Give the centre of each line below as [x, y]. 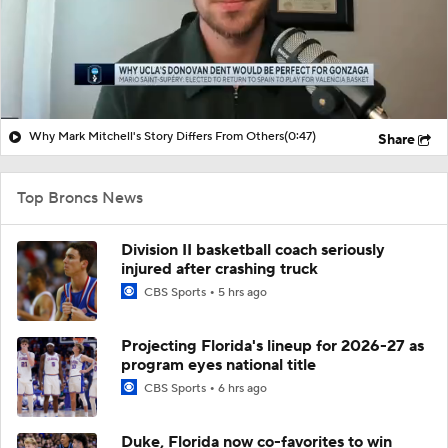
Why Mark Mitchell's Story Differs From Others [156, 136]
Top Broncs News [80, 197]
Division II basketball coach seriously [253, 249]
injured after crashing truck [219, 268]
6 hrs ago [242, 388]
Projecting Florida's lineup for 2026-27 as [272, 345]
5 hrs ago [242, 292]
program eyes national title [218, 364]
